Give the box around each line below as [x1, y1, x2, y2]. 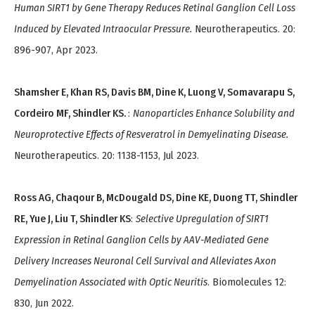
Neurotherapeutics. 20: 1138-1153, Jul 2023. [14, 149, 199, 162]
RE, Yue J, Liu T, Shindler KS [14, 212, 131, 226]
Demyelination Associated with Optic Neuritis [14, 276, 207, 289]
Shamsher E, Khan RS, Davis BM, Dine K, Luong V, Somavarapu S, [14, 86, 295, 99]
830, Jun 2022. [14, 297, 74, 310]
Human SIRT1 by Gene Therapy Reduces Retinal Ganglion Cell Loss [14, 1, 295, 15]
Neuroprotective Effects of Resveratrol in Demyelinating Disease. [14, 128, 288, 141]
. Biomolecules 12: [207, 276, 286, 289]
